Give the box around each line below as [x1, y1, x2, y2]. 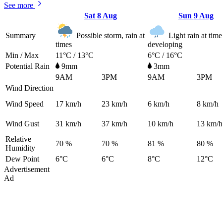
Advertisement [4, 165, 50, 174]
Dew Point [5, 155, 39, 164]
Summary [5, 31, 36, 40]
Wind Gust [5, 119, 39, 128]
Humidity [5, 144, 35, 153]
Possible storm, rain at [74, 31, 145, 40]
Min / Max [5, 51, 39, 60]
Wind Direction [5, 84, 54, 93]
